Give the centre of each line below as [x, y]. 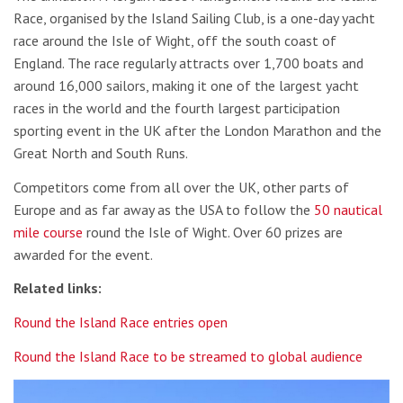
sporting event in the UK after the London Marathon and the [197, 131]
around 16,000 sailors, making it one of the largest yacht [186, 86]
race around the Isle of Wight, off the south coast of [175, 41]
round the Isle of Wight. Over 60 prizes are [213, 232]
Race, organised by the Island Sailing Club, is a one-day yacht [194, 18]
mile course [48, 232]
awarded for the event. [83, 254]
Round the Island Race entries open [121, 322]
